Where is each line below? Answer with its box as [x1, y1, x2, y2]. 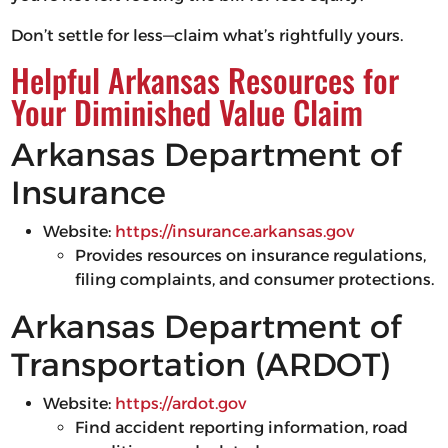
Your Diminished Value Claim [10, 88, 363, 136]
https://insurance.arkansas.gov [110, 222, 354, 242]
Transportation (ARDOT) [10, 345, 391, 385]
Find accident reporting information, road [74, 418, 408, 438]
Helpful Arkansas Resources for [10, 56, 399, 104]
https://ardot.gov [110, 394, 246, 414]
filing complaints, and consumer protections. [74, 270, 434, 290]
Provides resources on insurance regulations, [74, 246, 426, 266]
